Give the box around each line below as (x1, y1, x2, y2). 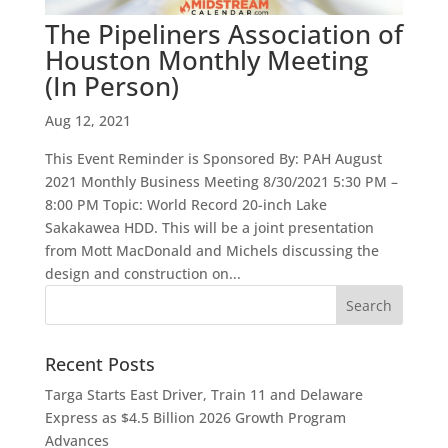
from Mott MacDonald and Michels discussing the (44, 241, 379, 261)
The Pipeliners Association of (44, 16, 403, 53)
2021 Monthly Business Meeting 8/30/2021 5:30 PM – (44, 172, 398, 192)
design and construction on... (44, 264, 241, 284)
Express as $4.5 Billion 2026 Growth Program (44, 408, 346, 428)
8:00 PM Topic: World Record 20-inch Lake (44, 195, 327, 215)
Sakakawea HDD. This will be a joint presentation (44, 218, 374, 238)
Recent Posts (44, 352, 155, 377)
